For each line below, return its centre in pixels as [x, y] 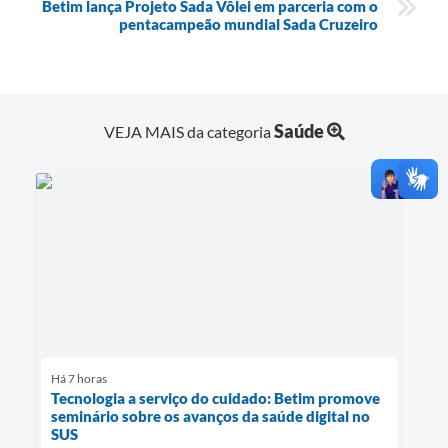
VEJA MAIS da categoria [188, 132]
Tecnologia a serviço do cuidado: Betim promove [215, 397]
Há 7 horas [79, 378]
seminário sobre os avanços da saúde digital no [210, 415]
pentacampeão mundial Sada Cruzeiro [248, 24]
